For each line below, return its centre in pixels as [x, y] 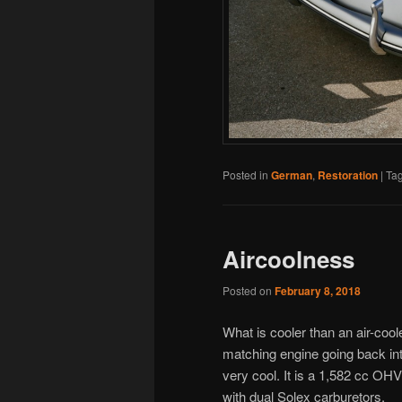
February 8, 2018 [318, 291]
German [292, 175]
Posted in [245, 174]
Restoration [348, 175]
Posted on [249, 291]
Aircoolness [288, 258]
